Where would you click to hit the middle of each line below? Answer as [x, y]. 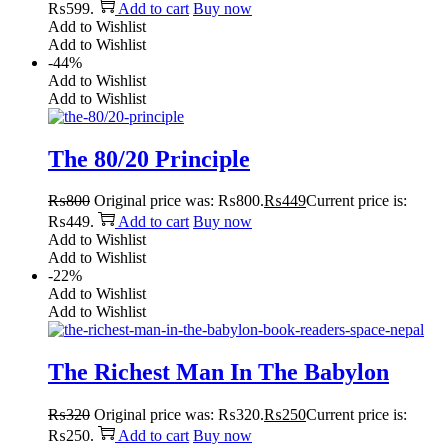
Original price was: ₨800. [179, 201]
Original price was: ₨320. [179, 415]
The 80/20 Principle [149, 158]
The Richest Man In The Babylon [218, 372]
